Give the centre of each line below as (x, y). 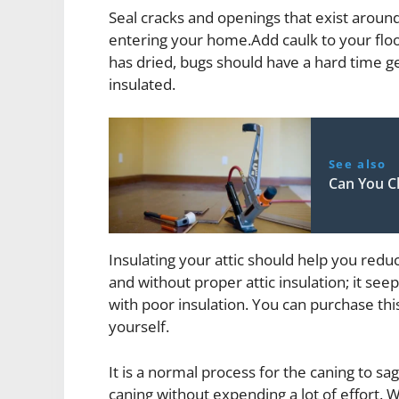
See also (357, 164)
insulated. (142, 84)
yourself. (139, 327)
